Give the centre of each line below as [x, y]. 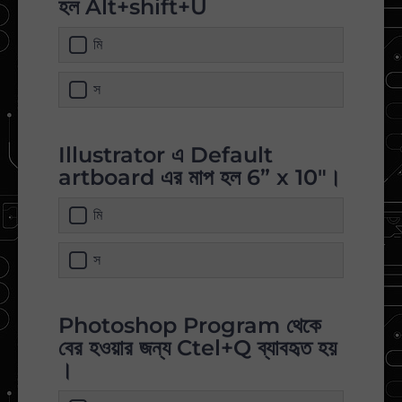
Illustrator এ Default [166, 155]
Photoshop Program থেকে [190, 326]
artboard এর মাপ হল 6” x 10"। [200, 178]
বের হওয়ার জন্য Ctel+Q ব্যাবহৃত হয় [197, 348]
